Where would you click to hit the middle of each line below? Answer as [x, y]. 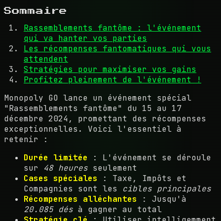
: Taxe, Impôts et [142, 178]
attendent [46, 59]
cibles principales [167, 188]
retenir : [26, 139]
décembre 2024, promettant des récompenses [105, 118]
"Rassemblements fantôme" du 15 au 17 [93, 108]
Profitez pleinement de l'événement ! [112, 79]
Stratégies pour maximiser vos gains [110, 69]
